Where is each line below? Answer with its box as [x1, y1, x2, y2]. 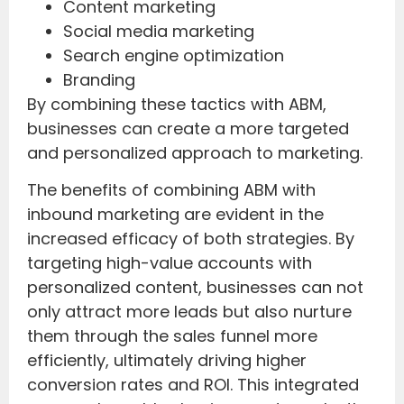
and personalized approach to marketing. [27, 141, 363, 164]
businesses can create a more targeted [27, 116, 349, 140]
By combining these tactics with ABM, [27, 92, 326, 115]
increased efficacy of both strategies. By [27, 227, 354, 251]
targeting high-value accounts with [27, 252, 312, 275]
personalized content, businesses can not [27, 276, 363, 299]
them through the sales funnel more [27, 325, 317, 348]
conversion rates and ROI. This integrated [27, 373, 359, 397]
